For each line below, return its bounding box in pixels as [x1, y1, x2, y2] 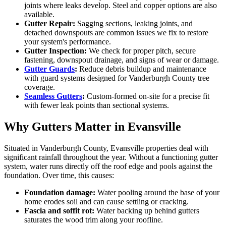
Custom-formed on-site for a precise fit [85, 92, 209, 101]
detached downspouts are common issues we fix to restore [24, 28, 208, 37]
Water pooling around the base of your [95, 188, 219, 197]
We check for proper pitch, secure [87, 46, 196, 55]
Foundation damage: [24, 188, 95, 197]
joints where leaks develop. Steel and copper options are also [24, 1, 217, 10]
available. [24, 10, 54, 19]
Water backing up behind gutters [94, 206, 199, 215]
